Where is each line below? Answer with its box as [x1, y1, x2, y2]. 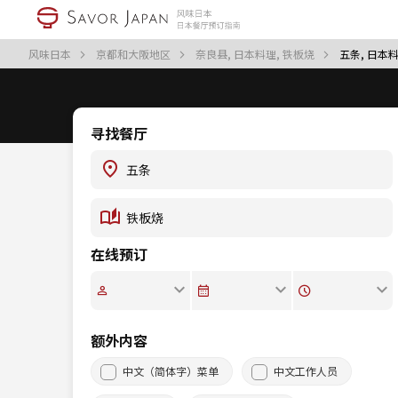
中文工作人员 [274, 363, 338, 378]
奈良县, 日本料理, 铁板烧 [195, 46, 317, 61]
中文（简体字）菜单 [123, 363, 219, 378]
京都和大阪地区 [96, 46, 173, 61]
